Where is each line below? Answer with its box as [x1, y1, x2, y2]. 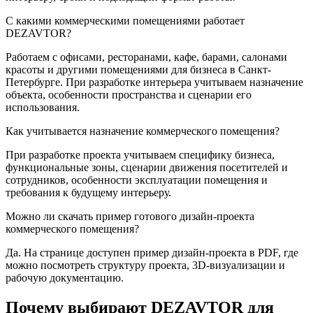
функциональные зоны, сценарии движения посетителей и [6, 161, 288, 173]
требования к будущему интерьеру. [6, 186, 171, 198]
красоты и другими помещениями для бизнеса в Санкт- [6, 63, 271, 75]
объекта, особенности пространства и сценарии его [6, 88, 252, 101]
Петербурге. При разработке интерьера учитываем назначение [6, 75, 303, 88]
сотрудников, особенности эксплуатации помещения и [6, 173, 268, 186]
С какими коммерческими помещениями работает [6, 14, 245, 27]
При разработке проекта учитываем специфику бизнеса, [6, 148, 275, 161]
